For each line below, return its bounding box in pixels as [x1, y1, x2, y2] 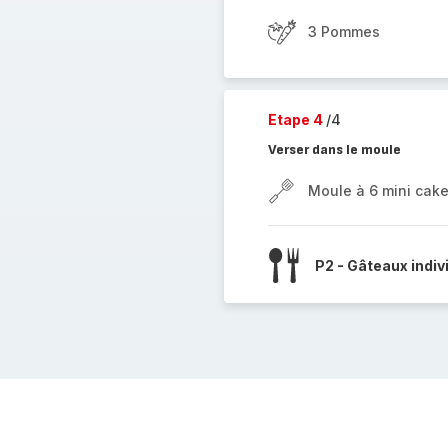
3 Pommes [307, 23, 380, 40]
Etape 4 [267, 111, 326, 128]
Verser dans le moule [267, 141, 401, 158]
